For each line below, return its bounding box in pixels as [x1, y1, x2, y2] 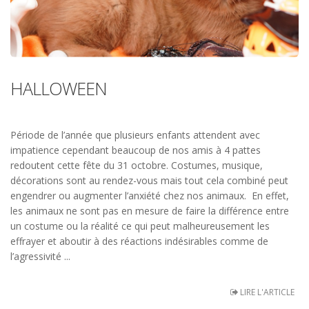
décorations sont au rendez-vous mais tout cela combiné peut [10, 173, 288, 187]
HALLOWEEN [10, 76, 107, 100]
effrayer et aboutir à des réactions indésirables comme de [10, 234, 268, 248]
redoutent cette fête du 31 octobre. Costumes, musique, [10, 158, 263, 172]
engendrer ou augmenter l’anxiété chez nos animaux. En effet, [10, 188, 289, 202]
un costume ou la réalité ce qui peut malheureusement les [10, 219, 270, 232]
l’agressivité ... [10, 249, 70, 263]
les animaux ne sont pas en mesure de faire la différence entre [10, 203, 289, 217]
